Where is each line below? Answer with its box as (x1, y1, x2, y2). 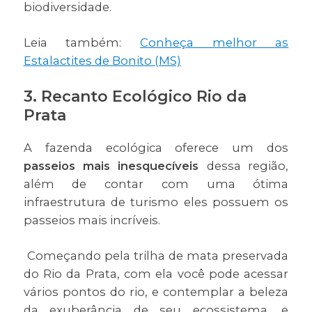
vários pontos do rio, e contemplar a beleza (23, 285, 289, 299)
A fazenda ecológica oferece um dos (23, 141, 289, 155)
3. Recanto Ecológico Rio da (23, 87, 247, 107)
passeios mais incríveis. (23, 213, 160, 228)
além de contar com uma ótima (23, 177, 289, 192)
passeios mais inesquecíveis (23, 159, 207, 173)
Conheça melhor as (140, 36, 289, 50)
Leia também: (23, 36, 140, 50)
